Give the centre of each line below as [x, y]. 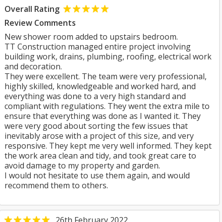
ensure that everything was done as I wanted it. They [103, 116]
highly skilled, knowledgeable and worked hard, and [100, 86]
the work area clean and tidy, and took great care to [100, 156]
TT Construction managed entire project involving [98, 47]
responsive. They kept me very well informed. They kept [108, 146]
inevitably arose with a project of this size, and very [99, 136]
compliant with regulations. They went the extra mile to [107, 106]
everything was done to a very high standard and [95, 96]
